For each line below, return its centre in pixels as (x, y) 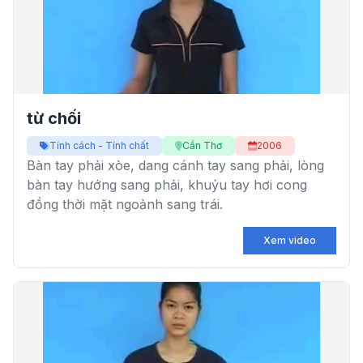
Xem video (290, 240)
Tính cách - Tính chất (99, 145)
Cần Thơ (202, 145)
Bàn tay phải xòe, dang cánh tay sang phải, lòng (175, 165)
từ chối (54, 118)
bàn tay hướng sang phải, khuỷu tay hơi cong (167, 185)
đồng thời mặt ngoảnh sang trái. (125, 204)
